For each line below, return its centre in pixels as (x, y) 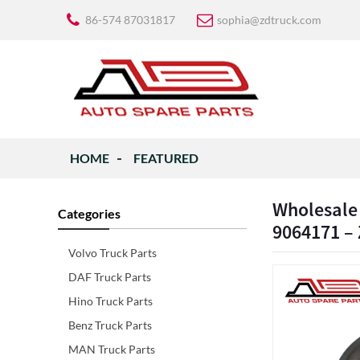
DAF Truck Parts (110, 277)
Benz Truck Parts (110, 325)
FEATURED (166, 158)
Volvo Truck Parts (112, 253)
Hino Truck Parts (110, 301)
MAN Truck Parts (112, 349)
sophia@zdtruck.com (269, 20)
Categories (89, 213)
